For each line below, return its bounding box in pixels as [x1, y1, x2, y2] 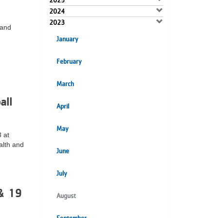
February [56, 57, 82, 65]
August [56, 192, 76, 200]
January [56, 35, 78, 43]
